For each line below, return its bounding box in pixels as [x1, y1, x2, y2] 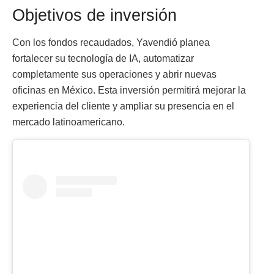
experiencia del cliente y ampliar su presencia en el [12, 100, 234, 111]
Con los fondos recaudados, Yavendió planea [12, 37, 210, 48]
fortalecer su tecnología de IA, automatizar [12, 53, 194, 64]
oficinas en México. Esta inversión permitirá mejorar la [12, 84, 246, 95]
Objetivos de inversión [12, 6, 177, 25]
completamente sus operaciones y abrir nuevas [12, 68, 217, 80]
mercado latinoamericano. [12, 116, 125, 127]
